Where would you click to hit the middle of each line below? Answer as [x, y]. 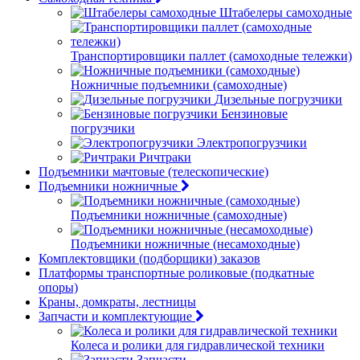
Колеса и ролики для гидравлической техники [198, 345]
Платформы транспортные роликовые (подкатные [176, 273]
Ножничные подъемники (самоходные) [179, 85]
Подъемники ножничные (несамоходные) [185, 244]
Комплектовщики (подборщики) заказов [149, 258]
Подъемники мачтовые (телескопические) [153, 172]
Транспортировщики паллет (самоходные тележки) [211, 56]
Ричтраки [165, 157]
